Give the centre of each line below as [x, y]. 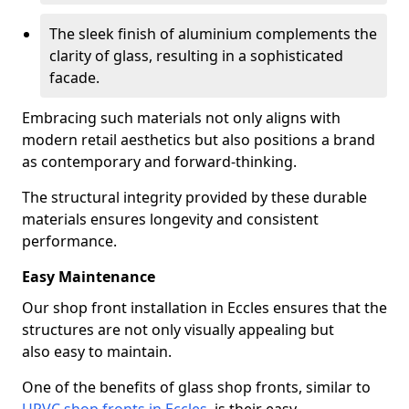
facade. [74, 78]
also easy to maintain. [97, 351]
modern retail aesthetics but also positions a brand [199, 140]
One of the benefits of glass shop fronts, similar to [196, 387]
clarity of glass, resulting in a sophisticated [196, 56]
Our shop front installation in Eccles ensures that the [204, 308]
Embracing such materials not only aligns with [181, 118]
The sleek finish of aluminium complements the [213, 34]
